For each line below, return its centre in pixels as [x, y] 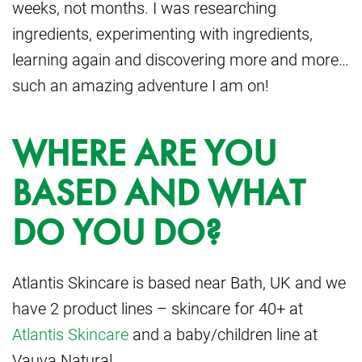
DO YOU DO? [117, 233]
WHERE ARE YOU [144, 154]
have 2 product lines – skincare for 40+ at [158, 308]
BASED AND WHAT [158, 194]
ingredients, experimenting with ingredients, [162, 34]
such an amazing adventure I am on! [141, 85]
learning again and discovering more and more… [181, 59]
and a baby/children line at [223, 334]
